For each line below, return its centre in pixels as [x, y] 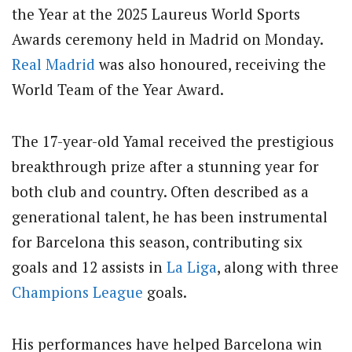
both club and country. [89, 192]
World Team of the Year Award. [118, 89]
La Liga [192, 267]
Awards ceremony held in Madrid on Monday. [167, 39]
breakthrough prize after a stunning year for [165, 167]
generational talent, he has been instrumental [170, 217]
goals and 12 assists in [89, 267]
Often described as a [240, 192]
